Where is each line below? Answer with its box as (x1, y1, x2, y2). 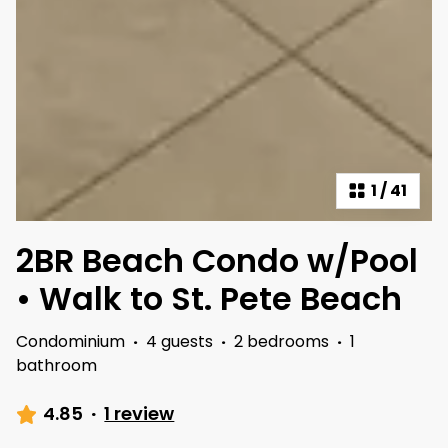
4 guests (146, 330, 213, 354)
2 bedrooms (234, 330, 329, 354)
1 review (104, 401, 175, 427)
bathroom (16, 354, 97, 378)
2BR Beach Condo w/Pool (16, 238, 418, 284)
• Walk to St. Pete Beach (16, 276, 402, 322)
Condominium (16, 330, 125, 354)
